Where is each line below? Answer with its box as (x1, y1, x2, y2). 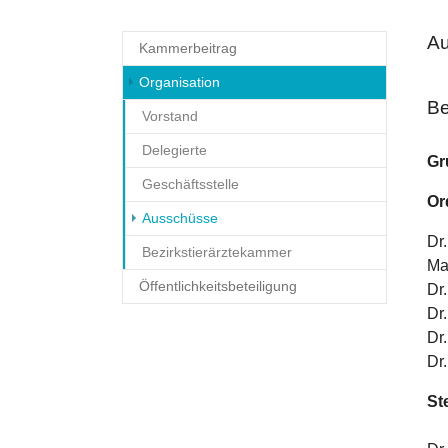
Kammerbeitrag (139, 39, 237, 56)
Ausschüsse (142, 209, 218, 226)
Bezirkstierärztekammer (142, 243, 292, 260)
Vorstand (142, 107, 198, 124)
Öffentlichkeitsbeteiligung (139, 277, 297, 294)
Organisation (139, 73, 220, 90)
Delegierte (142, 141, 207, 158)
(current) (217, 208, 272, 225)
